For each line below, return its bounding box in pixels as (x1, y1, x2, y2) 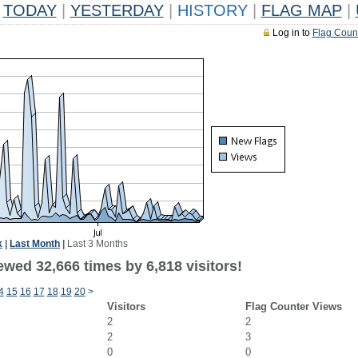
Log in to (272, 27, 312, 38)
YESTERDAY (70, 2, 164, 19)
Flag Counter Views (245, 300, 342, 312)
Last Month (10, 238, 60, 249)
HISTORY (172, 2, 253, 19)
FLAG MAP (261, 2, 342, 19)
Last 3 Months (67, 238, 128, 249)
